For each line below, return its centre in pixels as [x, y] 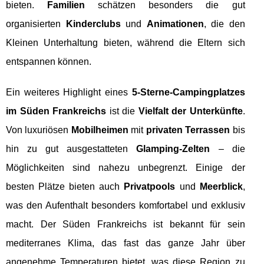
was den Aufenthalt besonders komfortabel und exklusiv [126, 205]
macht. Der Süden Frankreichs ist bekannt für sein [126, 224]
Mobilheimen [100, 130]
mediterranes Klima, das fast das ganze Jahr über [126, 243]
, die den [224, 24]
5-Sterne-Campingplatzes [188, 92]
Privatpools [150, 186]
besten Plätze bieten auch [65, 186]
